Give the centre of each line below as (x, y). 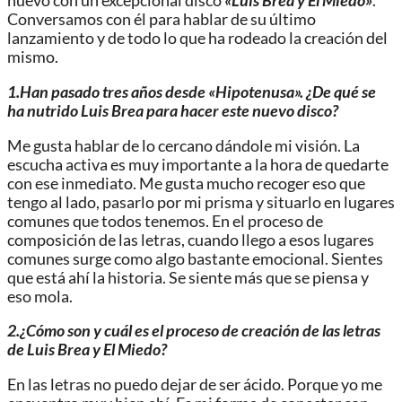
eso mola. (40, 296)
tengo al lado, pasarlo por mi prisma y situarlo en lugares (201, 202)
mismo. (33, 57)
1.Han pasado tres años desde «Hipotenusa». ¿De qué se (192, 92)
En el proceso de (267, 221)
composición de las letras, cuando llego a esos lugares (191, 240)
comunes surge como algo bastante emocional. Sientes (195, 258)
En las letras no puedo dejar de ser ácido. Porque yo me (195, 384)
